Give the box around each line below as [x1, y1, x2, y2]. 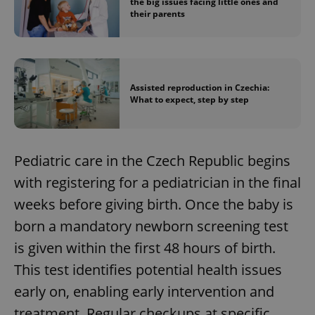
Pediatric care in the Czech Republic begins [14, 151, 290, 171]
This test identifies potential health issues [14, 260, 282, 280]
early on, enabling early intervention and [14, 282, 274, 302]
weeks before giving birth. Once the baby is [14, 195, 293, 214]
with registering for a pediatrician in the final [14, 173, 301, 193]
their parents [130, 8, 185, 20]
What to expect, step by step [130, 93, 249, 105]
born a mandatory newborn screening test [14, 217, 288, 236]
